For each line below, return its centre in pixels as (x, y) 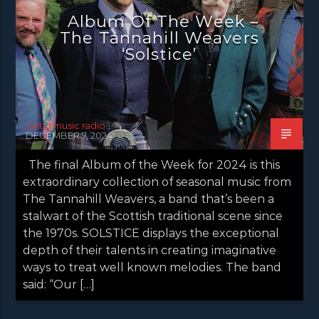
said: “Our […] (59, 284)
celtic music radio (66, 125)
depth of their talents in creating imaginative (150, 250)
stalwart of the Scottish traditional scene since (153, 216)
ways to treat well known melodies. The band (152, 267)
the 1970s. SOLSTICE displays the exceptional (151, 233)
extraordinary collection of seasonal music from (157, 182)
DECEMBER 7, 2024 (69, 135)
